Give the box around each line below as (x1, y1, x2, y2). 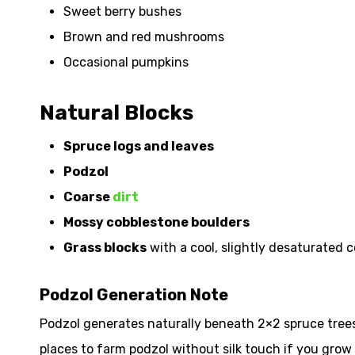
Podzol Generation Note (40, 285, 228, 304)
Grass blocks (63, 240, 147, 255)
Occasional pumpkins (63, 55, 189, 70)
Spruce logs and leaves (63, 139, 214, 154)
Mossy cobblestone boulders (63, 215, 250, 230)
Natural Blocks (40, 101, 193, 125)
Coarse (63, 189, 113, 204)
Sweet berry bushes (63, 4, 181, 19)
